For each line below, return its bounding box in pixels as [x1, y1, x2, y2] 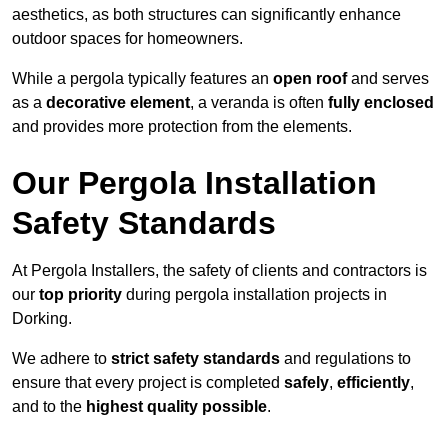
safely [284, 374, 329, 392]
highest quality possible [86, 398, 267, 416]
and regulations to [280, 350, 411, 368]
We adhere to [12, 350, 111, 368]
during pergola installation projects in [122, 286, 387, 304]
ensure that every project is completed [12, 374, 284, 392]
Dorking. [12, 310, 72, 328]
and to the [12, 398, 86, 416]
